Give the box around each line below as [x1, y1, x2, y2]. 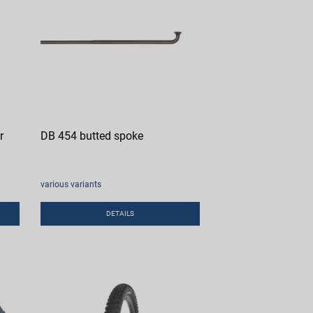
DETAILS [106, 210, 135, 218]
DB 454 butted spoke [41, 129, 144, 143]
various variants [41, 180, 102, 190]
